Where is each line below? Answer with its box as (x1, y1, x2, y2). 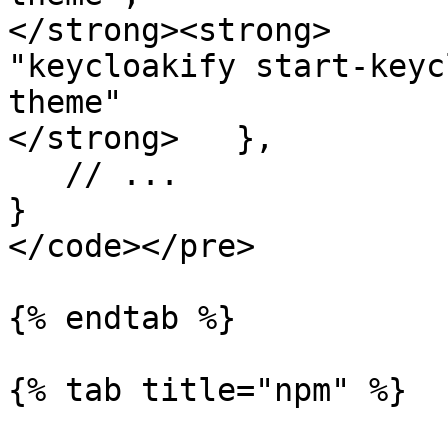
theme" (8, 84, 122, 120)
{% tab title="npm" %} (8, 372, 407, 408)
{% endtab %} (8, 300, 236, 336)
